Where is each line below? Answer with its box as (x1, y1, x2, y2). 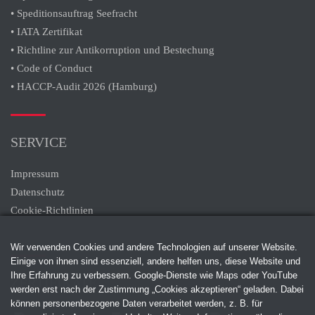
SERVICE (11, 134, 67, 150)
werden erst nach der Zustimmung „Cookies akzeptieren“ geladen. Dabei (11, 284, 304, 295)
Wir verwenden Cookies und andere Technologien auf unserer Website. (11, 242, 297, 252)
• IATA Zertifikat (11, 26, 85, 38)
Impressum (11, 168, 59, 180)
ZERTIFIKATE (11, 275, 97, 291)
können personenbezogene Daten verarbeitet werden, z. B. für (11, 298, 262, 309)
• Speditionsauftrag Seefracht (11, 8, 137, 20)
